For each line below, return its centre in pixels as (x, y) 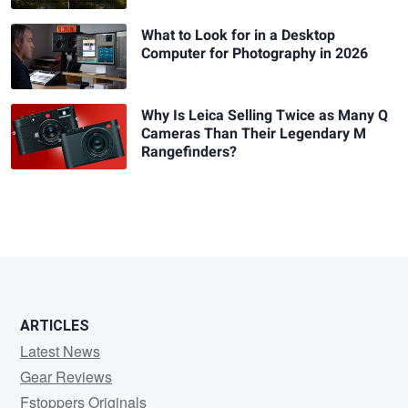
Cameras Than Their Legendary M (254, 134)
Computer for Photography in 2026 (255, 54)
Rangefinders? (189, 153)
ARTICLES (55, 325)
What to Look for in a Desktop (239, 36)
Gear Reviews (66, 376)
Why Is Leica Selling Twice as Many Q (265, 116)
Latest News (60, 351)
